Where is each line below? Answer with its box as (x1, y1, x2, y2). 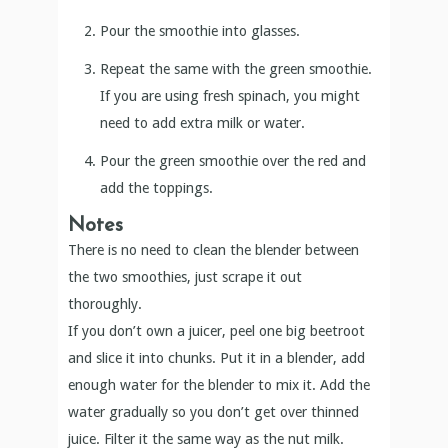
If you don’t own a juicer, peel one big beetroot (68, 322, 366, 339)
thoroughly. (68, 295, 143, 312)
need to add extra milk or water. (100, 114, 306, 131)
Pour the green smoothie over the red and (100, 152, 367, 169)
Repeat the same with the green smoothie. (100, 60, 373, 77)
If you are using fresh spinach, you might (100, 87, 361, 104)
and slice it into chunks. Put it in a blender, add (68, 349, 366, 366)
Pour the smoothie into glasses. (100, 22, 301, 39)
